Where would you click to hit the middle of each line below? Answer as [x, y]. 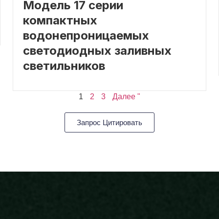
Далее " [126, 96]
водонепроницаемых [86, 35]
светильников [64, 66]
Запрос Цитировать [109, 122]
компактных [60, 20]
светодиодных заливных [98, 50]
